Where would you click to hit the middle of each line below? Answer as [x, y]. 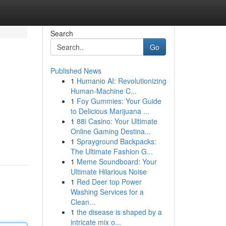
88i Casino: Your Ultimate [117, 121]
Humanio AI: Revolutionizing [121, 81]
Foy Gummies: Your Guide [119, 101]
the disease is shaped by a [119, 212]
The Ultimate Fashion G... [111, 151]
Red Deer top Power [109, 182]
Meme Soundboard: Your [117, 161]
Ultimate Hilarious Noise [108, 172]
